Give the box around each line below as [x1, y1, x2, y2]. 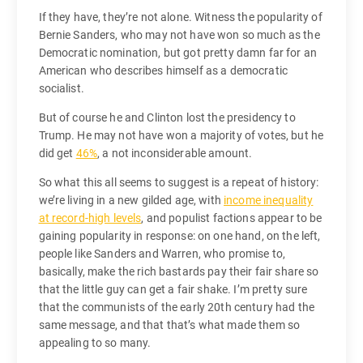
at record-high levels [38, 211, 142, 224]
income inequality [224, 194, 314, 207]
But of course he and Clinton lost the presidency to [38, 110, 296, 124]
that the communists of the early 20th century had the [38, 301, 314, 314]
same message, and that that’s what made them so [38, 318, 301, 331]
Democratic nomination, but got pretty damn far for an [38, 45, 317, 59]
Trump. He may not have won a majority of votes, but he [38, 128, 324, 142]
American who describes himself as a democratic [38, 63, 288, 77]
